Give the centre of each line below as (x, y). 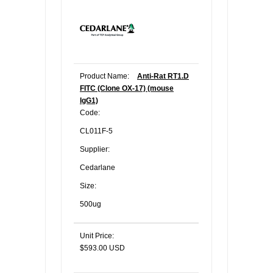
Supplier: (95, 149)
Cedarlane (97, 168)
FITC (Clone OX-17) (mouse (127, 88)
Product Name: (105, 76)
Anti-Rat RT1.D (163, 76)
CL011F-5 (96, 131)
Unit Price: (97, 236)
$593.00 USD (102, 248)
